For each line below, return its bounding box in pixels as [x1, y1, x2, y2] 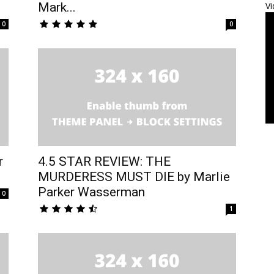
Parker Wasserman [38, 184, 145, 199]
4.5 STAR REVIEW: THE [38, 154, 171, 169]
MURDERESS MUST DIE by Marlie [38, 169, 230, 184]
